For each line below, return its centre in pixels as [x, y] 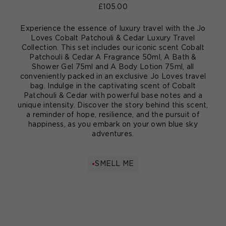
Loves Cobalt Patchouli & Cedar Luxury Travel [113, 38]
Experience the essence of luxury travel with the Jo [113, 29]
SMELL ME [115, 164]
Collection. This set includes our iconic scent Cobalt [113, 48]
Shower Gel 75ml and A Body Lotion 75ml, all [113, 67]
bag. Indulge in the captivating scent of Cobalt [113, 86]
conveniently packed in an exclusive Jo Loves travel [113, 77]
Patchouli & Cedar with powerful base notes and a [113, 96]
